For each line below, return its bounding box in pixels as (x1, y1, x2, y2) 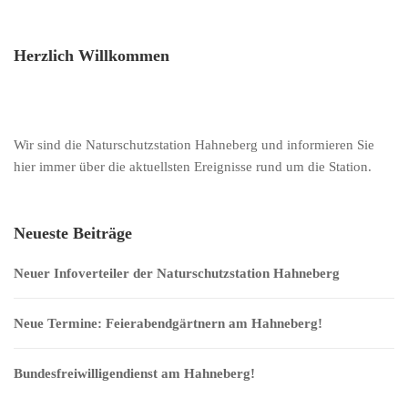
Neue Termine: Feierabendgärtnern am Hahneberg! (14, 315, 322, 331)
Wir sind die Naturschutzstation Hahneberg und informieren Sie (14, 137, 374, 152)
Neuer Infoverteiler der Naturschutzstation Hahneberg (14, 265, 340, 280)
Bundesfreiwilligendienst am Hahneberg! (14, 365, 255, 381)
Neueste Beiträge (14, 223, 132, 242)
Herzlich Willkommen (14, 46, 169, 65)
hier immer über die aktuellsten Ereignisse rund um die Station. (14, 158, 372, 174)
